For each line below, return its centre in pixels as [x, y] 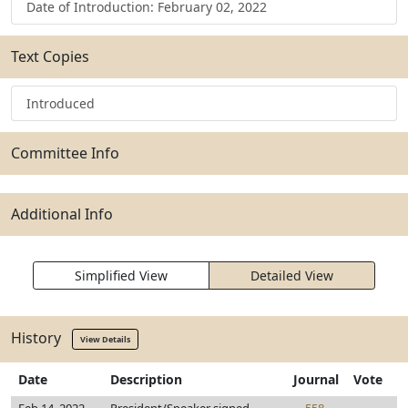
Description [146, 379]
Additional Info [62, 214]
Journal [316, 379]
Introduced [61, 103]
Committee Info [65, 153]
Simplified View [121, 275]
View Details [105, 339]
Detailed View [292, 275]
